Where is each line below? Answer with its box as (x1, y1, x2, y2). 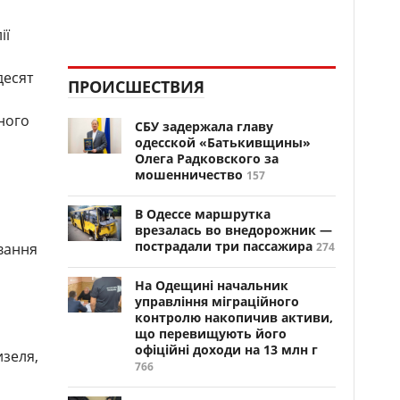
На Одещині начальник (135, 277, 288, 294)
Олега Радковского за (135, 150, 279, 167)
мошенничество (135, 166, 243, 183)
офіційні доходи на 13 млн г (135, 341, 318, 358)
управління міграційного (135, 293, 299, 310)
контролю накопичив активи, (135, 309, 333, 326)
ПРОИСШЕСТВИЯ (68, 76, 204, 97)
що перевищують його (135, 325, 287, 342)
